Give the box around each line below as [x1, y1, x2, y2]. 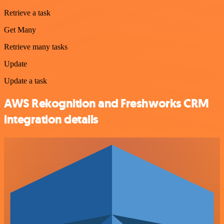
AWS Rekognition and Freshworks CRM [4, 95, 209, 111]
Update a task [4, 76, 47, 85]
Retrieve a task [4, 8, 50, 17]
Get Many [4, 25, 36, 34]
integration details [4, 111, 98, 127]
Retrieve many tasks [4, 42, 67, 51]
